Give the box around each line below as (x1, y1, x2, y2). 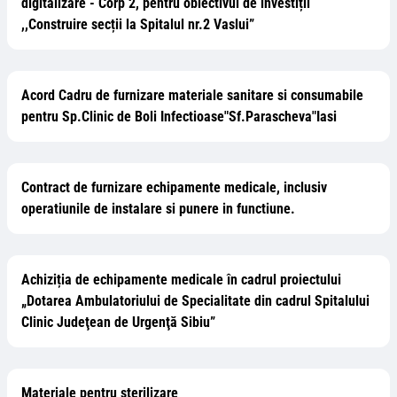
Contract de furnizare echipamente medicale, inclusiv (21, 179, 327, 196)
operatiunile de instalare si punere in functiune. (21, 200, 295, 217)
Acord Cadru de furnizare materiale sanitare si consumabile (21, 87, 363, 104)
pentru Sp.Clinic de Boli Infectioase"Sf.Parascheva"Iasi (21, 108, 337, 125)
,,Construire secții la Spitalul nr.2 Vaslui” (21, 16, 254, 33)
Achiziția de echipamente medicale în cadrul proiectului (21, 271, 341, 288)
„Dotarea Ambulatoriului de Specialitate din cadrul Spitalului (21, 292, 370, 309)
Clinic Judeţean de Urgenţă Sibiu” (21, 314, 215, 331)
